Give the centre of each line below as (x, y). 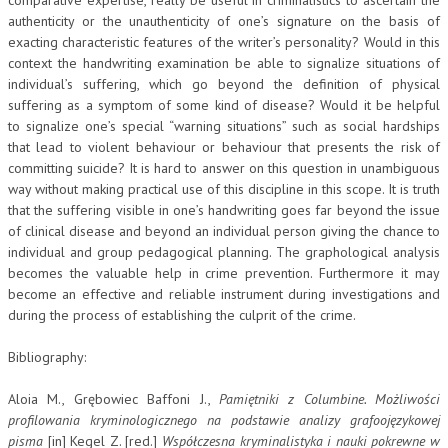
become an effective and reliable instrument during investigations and (224, 293)
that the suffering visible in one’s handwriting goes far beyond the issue (224, 209)
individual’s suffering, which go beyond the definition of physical (224, 83)
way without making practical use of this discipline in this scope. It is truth (224, 188)
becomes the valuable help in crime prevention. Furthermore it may (224, 272)
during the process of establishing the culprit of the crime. (182, 314)
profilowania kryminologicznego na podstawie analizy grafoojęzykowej (224, 419)
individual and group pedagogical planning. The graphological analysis (224, 251)
